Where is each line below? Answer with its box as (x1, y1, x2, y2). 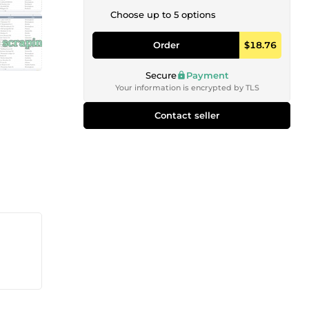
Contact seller (154, 109, 219, 121)
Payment (186, 69, 229, 81)
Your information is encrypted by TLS (114, 82, 259, 92)
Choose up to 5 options (110, 9, 216, 20)
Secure (145, 69, 177, 81)
